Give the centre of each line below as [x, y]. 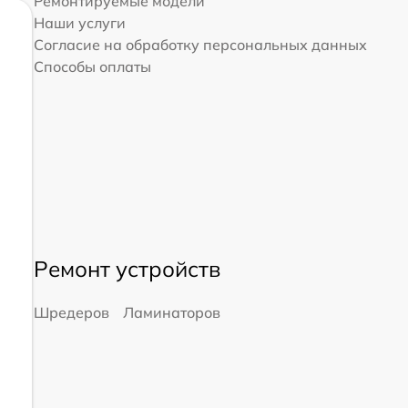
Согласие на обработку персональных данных [200, 45]
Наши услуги [79, 23]
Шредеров [71, 312]
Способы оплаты [92, 67]
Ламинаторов [171, 312]
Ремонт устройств [127, 268]
